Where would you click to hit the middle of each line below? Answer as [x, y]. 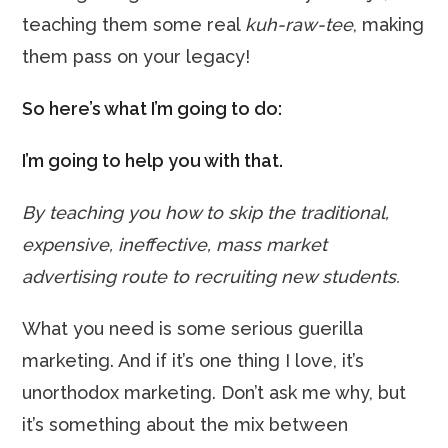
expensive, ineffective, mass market [175, 244]
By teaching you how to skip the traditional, [206, 212]
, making [389, 24]
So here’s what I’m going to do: [152, 108]
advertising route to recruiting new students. [211, 276]
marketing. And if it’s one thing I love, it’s [193, 360]
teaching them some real [134, 24]
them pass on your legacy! [136, 56]
